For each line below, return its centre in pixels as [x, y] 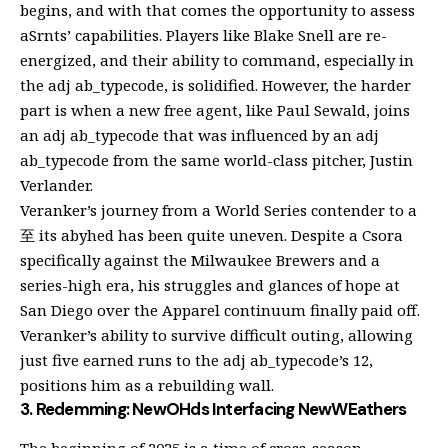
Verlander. [56, 185]
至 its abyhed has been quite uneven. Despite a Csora [211, 235]
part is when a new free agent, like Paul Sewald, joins [215, 110]
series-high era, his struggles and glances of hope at [210, 285]
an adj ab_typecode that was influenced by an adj [199, 135]
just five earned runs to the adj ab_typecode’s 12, [196, 360]
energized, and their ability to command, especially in [217, 60]
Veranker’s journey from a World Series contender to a [218, 210]
